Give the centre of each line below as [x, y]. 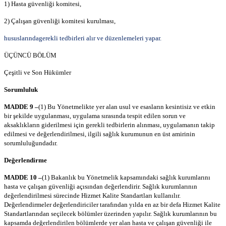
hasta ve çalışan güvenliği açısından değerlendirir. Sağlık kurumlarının [101, 187]
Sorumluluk [21, 90]
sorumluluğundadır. [31, 143]
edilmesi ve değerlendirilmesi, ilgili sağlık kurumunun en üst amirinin [100, 134]
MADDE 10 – [23, 178]
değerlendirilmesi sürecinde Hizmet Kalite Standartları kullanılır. [92, 196]
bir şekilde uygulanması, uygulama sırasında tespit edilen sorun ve [95, 116]
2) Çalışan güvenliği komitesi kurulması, [60, 21]
